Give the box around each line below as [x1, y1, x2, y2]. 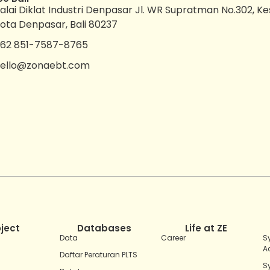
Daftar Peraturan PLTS [59, 250, 137, 260]
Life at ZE [184, 222, 227, 235]
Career [161, 233, 186, 243]
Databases [77, 222, 132, 235]
